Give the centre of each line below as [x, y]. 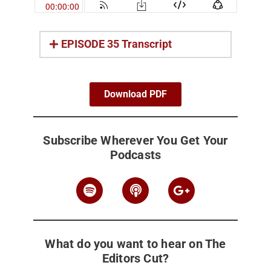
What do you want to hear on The [135, 244]
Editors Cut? [135, 259]
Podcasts [135, 155]
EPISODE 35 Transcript [117, 44]
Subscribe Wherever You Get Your [135, 141]
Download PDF [135, 94]
